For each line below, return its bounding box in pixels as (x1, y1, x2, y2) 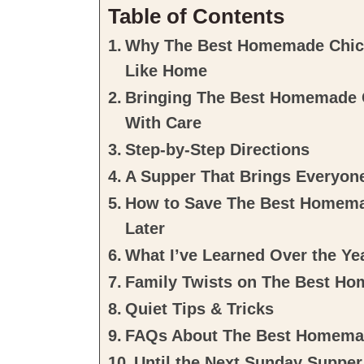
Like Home (124, 62, 207, 80)
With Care (124, 114, 201, 132)
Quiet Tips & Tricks (124, 300, 274, 318)
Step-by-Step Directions (124, 141, 310, 159)
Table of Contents (108, 4, 284, 29)
